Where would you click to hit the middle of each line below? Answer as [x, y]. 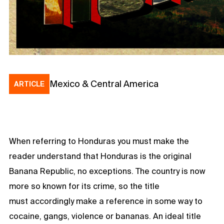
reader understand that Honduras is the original [100, 156]
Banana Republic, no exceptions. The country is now [107, 171]
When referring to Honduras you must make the [99, 141]
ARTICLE [29, 84]
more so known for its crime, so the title [84, 186]
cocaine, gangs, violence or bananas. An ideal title [105, 216]
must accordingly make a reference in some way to [106, 201]
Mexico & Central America [104, 83]
